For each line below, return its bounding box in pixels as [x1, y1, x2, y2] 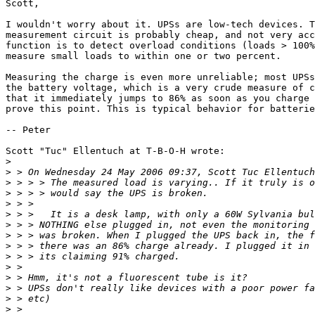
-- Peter [6, 124, 51, 136]
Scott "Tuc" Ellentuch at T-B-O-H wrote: [6, 146, 225, 157]
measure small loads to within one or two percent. [6, 51, 281, 62]
